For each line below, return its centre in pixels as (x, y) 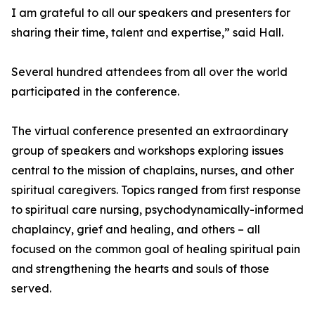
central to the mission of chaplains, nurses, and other (153, 170)
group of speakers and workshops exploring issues (147, 150)
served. (31, 288)
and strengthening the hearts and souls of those (140, 269)
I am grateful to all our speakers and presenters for (151, 13)
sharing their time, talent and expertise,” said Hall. (147, 32)
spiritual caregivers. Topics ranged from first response (156, 190)
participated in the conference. (95, 91)
